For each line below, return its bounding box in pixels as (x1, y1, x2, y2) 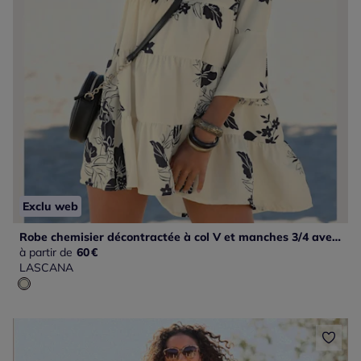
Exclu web (23, 199, 78, 214)
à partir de (19, 245, 73, 260)
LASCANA (19, 260, 73, 276)
